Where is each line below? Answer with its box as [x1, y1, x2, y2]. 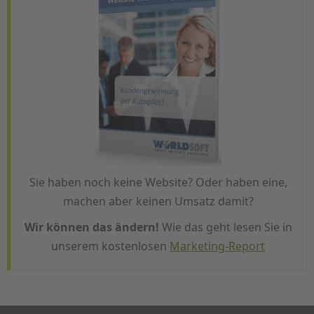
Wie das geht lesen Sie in [158, 219, 292, 235]
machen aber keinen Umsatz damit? [62, 193, 254, 209]
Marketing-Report [170, 238, 266, 254]
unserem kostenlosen [51, 238, 170, 254]
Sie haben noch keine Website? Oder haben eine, [29, 175, 287, 190]
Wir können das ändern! [24, 219, 159, 235]
